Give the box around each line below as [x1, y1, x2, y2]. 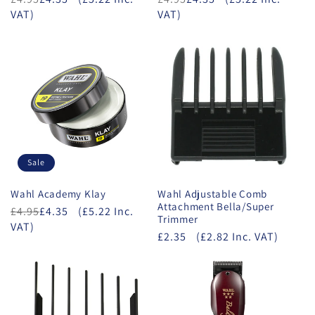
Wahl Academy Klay [11, 186, 106, 200]
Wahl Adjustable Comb [157, 186, 267, 200]
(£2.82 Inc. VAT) [196, 229, 278, 244]
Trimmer [157, 212, 198, 226]
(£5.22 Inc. [78, 203, 134, 219]
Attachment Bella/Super [157, 199, 274, 213]
